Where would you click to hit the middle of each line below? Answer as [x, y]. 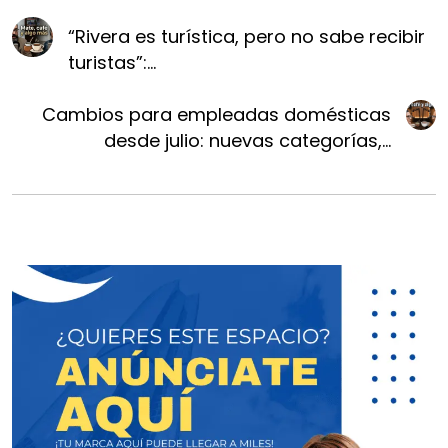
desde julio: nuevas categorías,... [248, 140]
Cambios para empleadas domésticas [217, 114]
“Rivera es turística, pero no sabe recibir [246, 36]
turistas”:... [111, 62]
